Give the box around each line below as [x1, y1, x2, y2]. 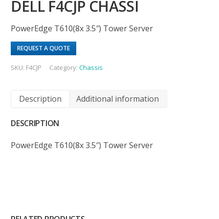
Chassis [79, 63, 103, 72]
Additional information [76, 93, 159, 104]
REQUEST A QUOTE [17, 44, 70, 53]
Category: [49, 63, 80, 72]
